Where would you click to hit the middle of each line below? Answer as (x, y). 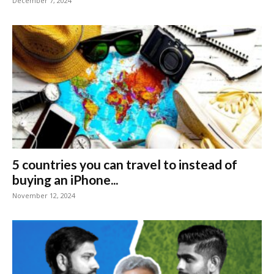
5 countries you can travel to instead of (125, 164)
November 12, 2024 (44, 195)
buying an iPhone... (65, 179)
